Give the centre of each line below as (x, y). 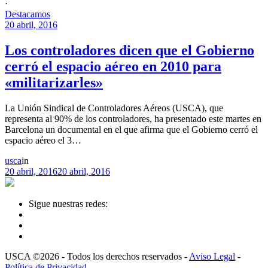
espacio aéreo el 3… (43, 140)
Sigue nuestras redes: (68, 203)
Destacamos (28, 14)
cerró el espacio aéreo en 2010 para (113, 66)
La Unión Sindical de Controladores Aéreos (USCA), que (114, 108)
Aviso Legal (212, 256)
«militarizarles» (54, 82)
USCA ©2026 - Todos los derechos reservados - (97, 256)
